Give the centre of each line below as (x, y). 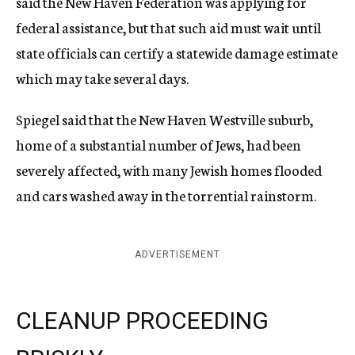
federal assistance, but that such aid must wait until (168, 27)
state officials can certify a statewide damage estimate (177, 52)
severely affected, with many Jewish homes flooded (169, 170)
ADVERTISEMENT (177, 254)
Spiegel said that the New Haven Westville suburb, (164, 119)
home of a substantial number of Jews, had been (158, 144)
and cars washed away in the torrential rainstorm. (166, 195)
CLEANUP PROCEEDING (142, 321)
